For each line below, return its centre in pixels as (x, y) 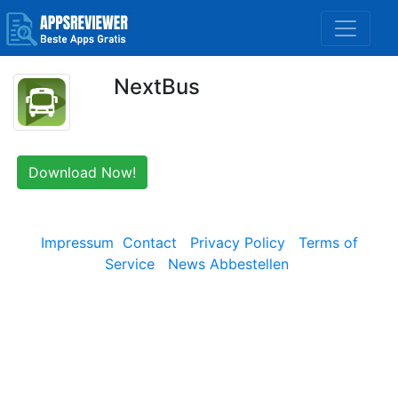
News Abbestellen (228, 264)
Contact (149, 243)
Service (130, 264)
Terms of (328, 243)
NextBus (156, 87)
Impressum (77, 243)
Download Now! (82, 172)
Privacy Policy (237, 243)
